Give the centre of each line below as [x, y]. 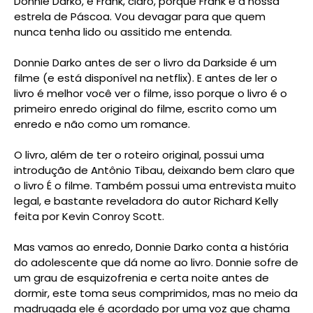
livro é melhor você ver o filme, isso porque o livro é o [151, 93]
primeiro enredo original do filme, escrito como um [145, 108]
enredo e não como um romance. [102, 124]
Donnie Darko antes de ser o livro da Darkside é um [145, 62]
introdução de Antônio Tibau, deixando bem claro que [154, 170]
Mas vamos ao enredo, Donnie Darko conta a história [151, 247]
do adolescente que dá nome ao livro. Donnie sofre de [156, 262]
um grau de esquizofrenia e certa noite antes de [141, 277]
